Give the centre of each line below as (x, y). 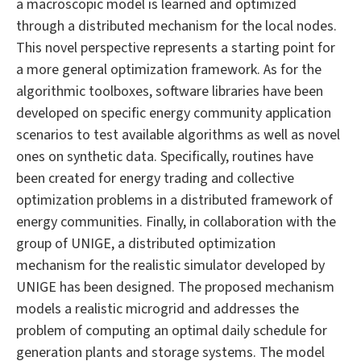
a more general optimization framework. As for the (169, 70)
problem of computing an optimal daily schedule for (172, 331)
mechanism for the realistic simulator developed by (170, 266)
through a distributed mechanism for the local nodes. (176, 27)
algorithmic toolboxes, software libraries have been (170, 92)
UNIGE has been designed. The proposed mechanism (175, 288)
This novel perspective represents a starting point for (176, 48)
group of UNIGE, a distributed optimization (146, 244)
